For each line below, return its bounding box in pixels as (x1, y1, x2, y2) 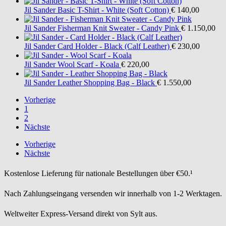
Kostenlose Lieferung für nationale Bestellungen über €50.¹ (4, 169, 193, 178)
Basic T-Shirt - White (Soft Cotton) (58, 5, 169, 14)
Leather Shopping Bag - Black (58, 78, 155, 87)
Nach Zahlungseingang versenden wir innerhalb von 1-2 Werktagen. (4, 189, 222, 198)
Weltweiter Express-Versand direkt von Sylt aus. (4, 209, 157, 218)
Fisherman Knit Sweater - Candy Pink (58, 23, 179, 32)
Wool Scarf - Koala (58, 60, 119, 69)
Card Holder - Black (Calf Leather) (58, 41, 169, 50)
